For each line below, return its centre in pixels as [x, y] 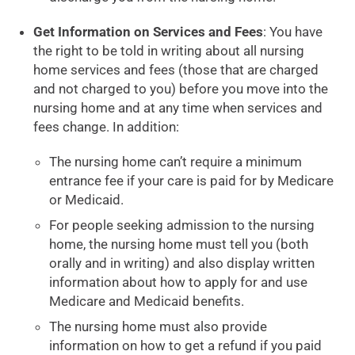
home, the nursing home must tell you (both [179, 244]
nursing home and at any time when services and [178, 108]
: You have [293, 32]
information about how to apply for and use [179, 282]
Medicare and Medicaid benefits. [147, 301]
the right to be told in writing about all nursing [169, 51]
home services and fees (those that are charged [176, 70]
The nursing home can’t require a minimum [176, 162]
